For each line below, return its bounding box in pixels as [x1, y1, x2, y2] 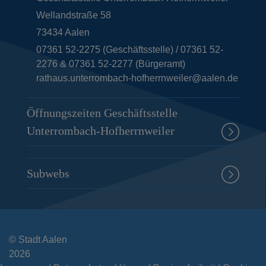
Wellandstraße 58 [36, 9, 111, 20]
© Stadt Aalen [9, 234, 67, 245]
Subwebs [27, 166, 69, 180]
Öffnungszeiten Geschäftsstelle [27, 106, 178, 119]
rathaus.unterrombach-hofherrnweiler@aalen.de [36, 72, 238, 83]
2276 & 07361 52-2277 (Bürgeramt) [36, 58, 185, 69]
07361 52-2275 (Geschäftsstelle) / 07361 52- [36, 44, 223, 55]
